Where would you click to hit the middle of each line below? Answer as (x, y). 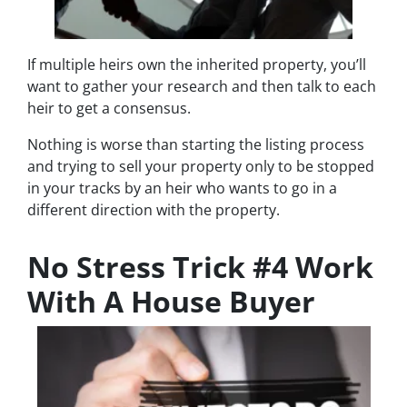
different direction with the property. (154, 210)
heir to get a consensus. (109, 109)
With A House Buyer (171, 302)
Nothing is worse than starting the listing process (196, 145)
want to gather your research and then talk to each (202, 87)
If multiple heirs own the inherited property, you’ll (197, 65)
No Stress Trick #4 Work (200, 267)
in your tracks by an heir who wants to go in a (182, 189)
